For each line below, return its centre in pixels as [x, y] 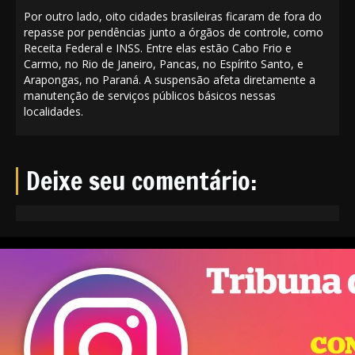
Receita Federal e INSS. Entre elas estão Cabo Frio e [158, 48]
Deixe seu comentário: [141, 180]
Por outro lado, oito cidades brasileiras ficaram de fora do [173, 16]
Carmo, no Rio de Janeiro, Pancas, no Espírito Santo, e [164, 63]
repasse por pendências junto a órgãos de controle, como [174, 32]
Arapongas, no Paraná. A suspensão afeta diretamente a [170, 79]
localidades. [53, 111]
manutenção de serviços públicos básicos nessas [150, 95]
